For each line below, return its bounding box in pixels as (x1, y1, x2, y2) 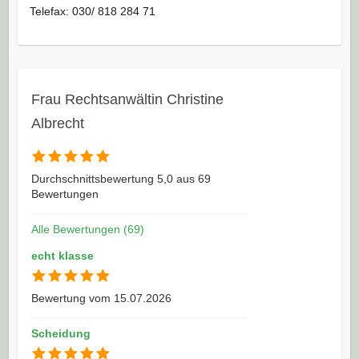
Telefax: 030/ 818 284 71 (29, 4, 155, 18)
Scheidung (30, 326, 91, 340)
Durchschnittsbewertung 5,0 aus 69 (30, 171, 211, 185)
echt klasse (30, 248, 94, 262)
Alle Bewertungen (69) (30, 222, 144, 236)
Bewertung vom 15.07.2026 (30, 291, 171, 305)
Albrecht (30, 115, 84, 131)
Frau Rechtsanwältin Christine (30, 91, 224, 107)
